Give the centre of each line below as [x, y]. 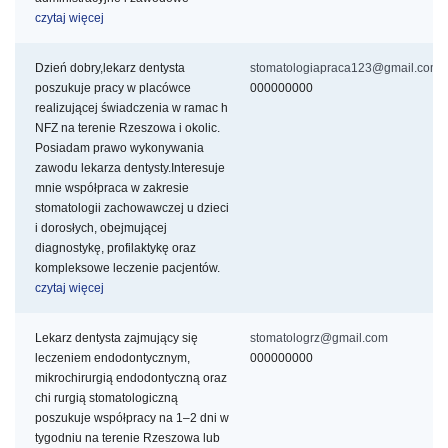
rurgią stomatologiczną [116, 398]
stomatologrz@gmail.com [319, 338]
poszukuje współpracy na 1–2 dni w [132, 418]
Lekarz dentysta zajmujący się [116, 338]
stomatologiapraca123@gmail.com [345, 68]
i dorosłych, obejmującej [101, 228]
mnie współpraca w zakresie [112, 188]
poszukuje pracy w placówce [113, 88]
